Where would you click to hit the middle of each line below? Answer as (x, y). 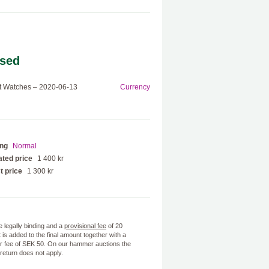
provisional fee (85, 226)
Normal (25, 146)
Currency (135, 87)
